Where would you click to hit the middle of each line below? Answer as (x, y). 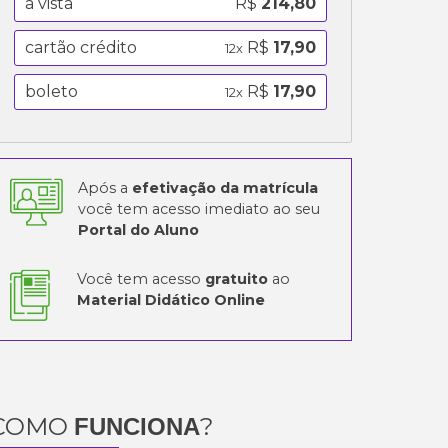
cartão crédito (81, 47)
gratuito (237, 278)
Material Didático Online (171, 299)
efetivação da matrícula (225, 187)
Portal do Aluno (139, 229)
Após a (105, 187)
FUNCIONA (137, 426)
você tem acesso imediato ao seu (199, 208)
